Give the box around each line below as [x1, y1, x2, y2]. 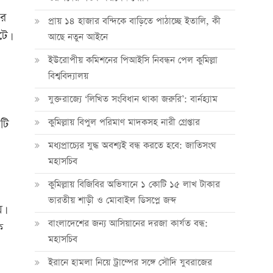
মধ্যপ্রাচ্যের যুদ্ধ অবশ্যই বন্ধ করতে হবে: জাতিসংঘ [48, 139, 216, 152]
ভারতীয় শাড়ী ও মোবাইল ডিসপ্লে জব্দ [48, 194, 176, 207]
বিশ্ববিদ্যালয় [48, 69, 88, 82]
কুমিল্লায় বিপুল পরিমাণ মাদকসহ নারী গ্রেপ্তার [48, 116, 200, 129]
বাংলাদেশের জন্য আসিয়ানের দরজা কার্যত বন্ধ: [48, 217, 208, 230]
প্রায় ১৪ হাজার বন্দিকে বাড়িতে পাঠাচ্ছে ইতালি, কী [48, 15, 221, 27]
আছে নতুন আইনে [48, 30, 108, 43]
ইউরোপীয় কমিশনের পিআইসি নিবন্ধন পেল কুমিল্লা [48, 54, 218, 66]
